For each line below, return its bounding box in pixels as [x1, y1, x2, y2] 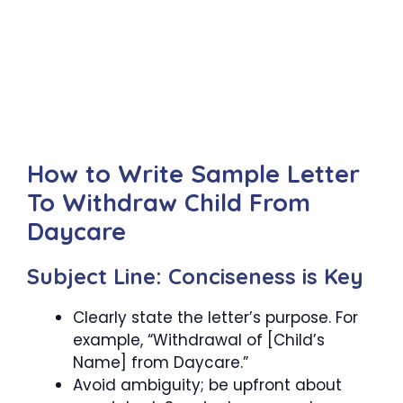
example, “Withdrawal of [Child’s [73, 329, 325, 352]
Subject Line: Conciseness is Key [27, 263, 363, 291]
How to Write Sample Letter [27, 158, 360, 190]
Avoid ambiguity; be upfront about [73, 374, 342, 397]
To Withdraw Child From [27, 187, 310, 219]
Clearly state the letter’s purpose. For [73, 307, 358, 329]
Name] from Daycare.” [73, 352, 248, 374]
